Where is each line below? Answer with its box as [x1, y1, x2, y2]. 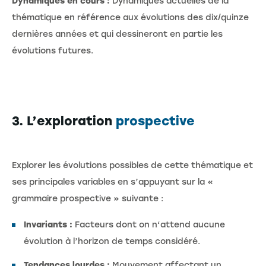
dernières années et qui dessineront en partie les [12, 29, 223, 40]
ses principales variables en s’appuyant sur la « [12, 177, 213, 188]
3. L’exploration [12, 113, 116, 129]
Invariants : [24, 220, 72, 230]
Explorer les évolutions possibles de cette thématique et [12, 160, 253, 171]
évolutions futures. [12, 46, 93, 56]
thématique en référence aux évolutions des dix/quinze [12, 12, 249, 23]
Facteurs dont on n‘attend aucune [72, 220, 225, 230]
